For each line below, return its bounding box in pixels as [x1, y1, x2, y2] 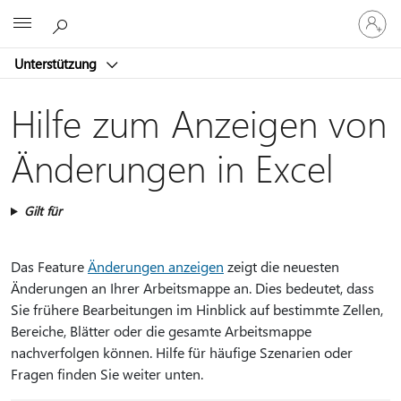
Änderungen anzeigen [88, 257, 224, 276]
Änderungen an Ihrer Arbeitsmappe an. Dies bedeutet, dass [11, 278, 374, 297]
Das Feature [11, 257, 88, 276]
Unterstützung [14, 54, 100, 73]
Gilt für [23, 202, 62, 219]
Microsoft [151, 12, 208, 30]
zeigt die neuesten [224, 257, 339, 276]
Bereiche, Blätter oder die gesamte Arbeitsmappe [11, 321, 311, 340]
